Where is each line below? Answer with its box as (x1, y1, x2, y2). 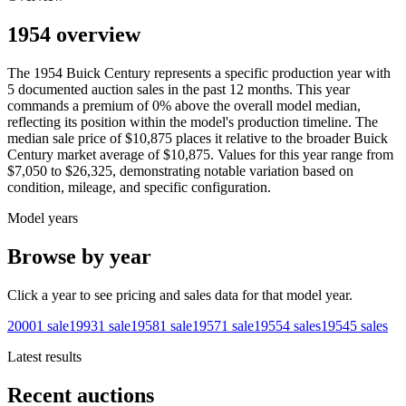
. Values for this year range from (210, 147, 393, 163)
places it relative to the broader (172, 130, 350, 147)
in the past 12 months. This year (164, 82, 350, 98)
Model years (7, 210, 78, 227)
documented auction (14, 82, 133, 98)
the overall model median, (213, 98, 361, 114)
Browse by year (7, 245, 151, 269)
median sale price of (7, 130, 121, 147)
